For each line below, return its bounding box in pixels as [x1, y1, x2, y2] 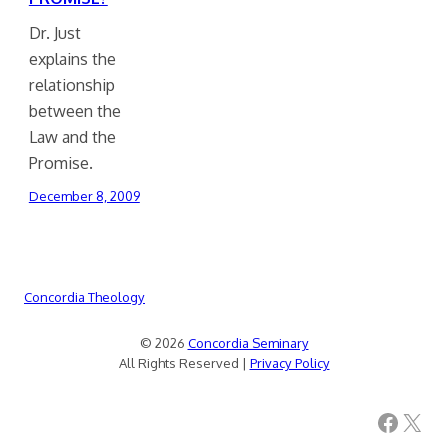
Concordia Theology [24, 289, 145, 306]
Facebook [375, 405, 388, 437]
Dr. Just [28, 22, 81, 44]
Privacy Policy [249, 355, 330, 372]
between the [28, 100, 121, 122]
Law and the [28, 126, 116, 148]
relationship [28, 74, 115, 96]
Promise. [28, 152, 93, 174]
